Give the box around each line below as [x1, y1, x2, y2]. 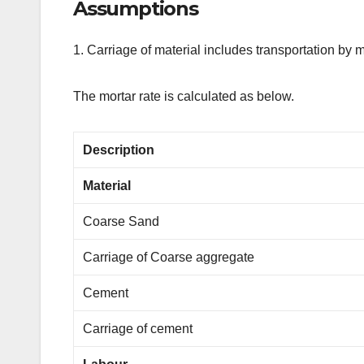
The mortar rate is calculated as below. [73, 89, 294, 104]
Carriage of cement [83, 322, 193, 336]
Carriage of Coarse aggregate [83, 250, 255, 265]
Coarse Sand [83, 214, 160, 229]
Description [83, 143, 155, 158]
